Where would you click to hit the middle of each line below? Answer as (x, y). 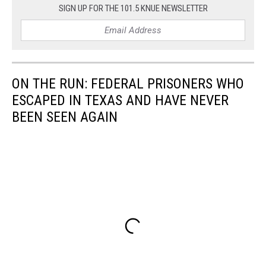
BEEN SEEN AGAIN (65, 117)
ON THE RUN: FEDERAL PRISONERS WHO (128, 83)
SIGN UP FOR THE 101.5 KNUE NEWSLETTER (133, 8)
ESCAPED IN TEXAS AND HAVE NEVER (120, 100)
